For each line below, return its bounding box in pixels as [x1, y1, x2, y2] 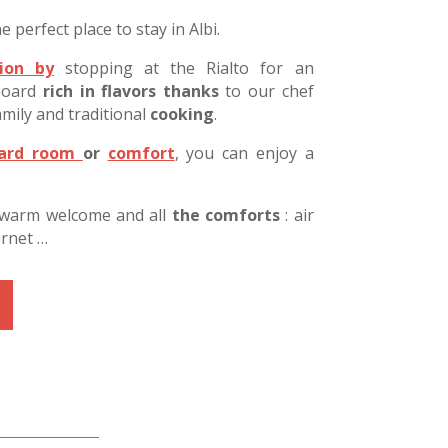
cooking [149, 103, 214, 126]
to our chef [218, 80, 314, 103]
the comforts [171, 204, 280, 227]
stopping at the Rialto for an [53, 57, 314, 80]
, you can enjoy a [174, 142, 314, 165]
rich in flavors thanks [42, 80, 219, 103]
